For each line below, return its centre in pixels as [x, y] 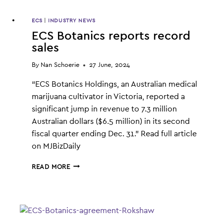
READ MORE [51, 167]
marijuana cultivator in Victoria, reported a [108, 96]
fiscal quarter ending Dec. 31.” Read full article [114, 134]
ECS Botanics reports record [111, 36]
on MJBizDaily [56, 146]
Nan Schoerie [60, 65]
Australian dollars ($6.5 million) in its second [111, 121]
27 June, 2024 [110, 65]
